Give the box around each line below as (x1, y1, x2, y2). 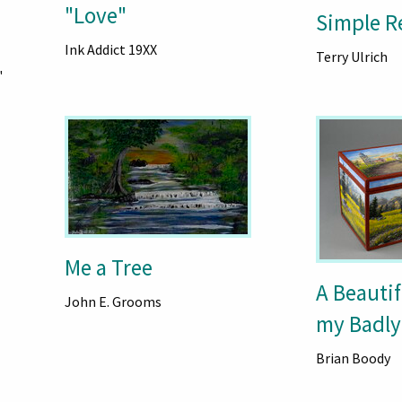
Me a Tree (64, 253, 153, 282)
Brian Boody (316, 349, 390, 367)
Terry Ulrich (316, 48, 388, 66)
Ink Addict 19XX (64, 40, 157, 58)
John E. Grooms (64, 293, 162, 310)
